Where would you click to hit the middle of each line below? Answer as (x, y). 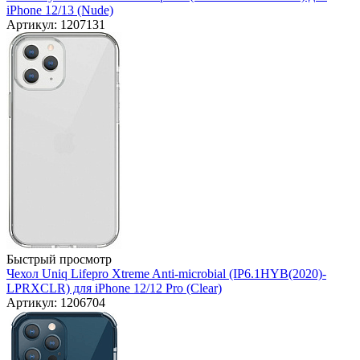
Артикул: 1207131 (56, 25)
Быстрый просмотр (59, 260)
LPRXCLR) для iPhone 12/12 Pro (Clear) (114, 288)
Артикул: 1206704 (56, 303)
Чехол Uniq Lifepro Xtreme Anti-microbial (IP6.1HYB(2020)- (166, 274)
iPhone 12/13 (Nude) (60, 10)
